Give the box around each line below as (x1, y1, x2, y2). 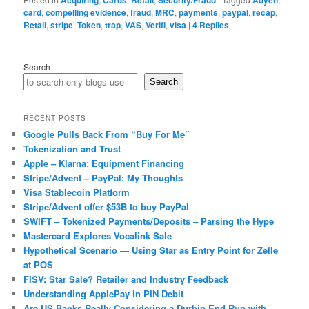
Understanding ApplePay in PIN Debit (23, 286, 184, 300)
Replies (197, 19, 230, 32)
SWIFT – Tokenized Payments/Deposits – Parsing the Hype (23, 214, 275, 228)
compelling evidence (46, 6, 127, 19)
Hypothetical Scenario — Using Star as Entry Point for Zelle (23, 243, 279, 257)
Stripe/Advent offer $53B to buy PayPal (23, 199, 190, 213)
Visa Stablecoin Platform (23, 185, 130, 199)
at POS (23, 257, 54, 271)
